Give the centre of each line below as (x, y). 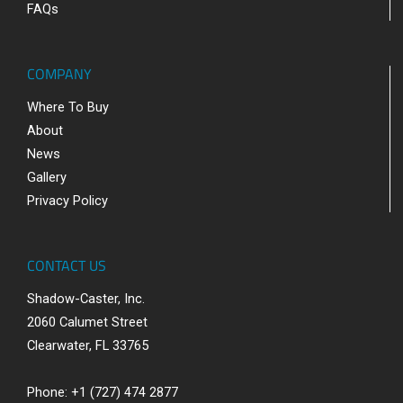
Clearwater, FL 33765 (88, 345)
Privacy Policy (67, 200)
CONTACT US (67, 265)
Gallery (47, 177)
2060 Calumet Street (87, 322)
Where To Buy (68, 107)
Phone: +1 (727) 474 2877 (103, 392)
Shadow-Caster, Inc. (86, 298)
